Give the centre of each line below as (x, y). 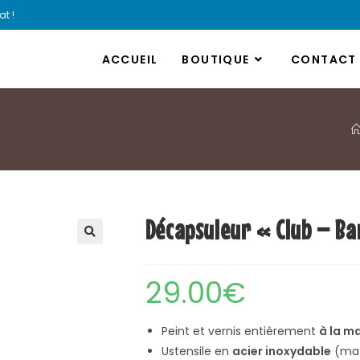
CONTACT (323, 59)
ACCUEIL (130, 59)
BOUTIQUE (216, 59)
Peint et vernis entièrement (240, 331)
